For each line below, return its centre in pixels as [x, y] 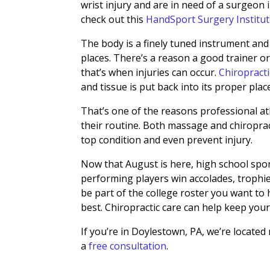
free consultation [128, 246]
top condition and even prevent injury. [167, 140]
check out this [114, 20]
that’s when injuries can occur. [150, 73]
